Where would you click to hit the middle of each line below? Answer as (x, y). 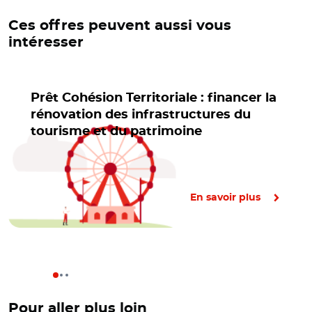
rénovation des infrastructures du (141, 115)
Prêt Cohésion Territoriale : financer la (154, 98)
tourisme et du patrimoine (116, 132)
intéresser (46, 42)
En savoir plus (225, 198)
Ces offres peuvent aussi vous (120, 26)
